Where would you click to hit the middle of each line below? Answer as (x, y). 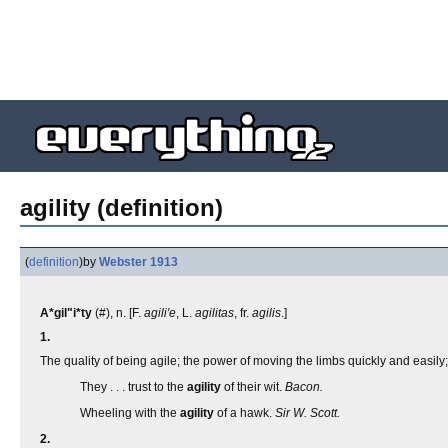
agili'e (160, 313)
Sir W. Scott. (307, 413)
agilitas (214, 313)
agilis (266, 313)
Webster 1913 (138, 262)
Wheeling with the (130, 413)
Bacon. (304, 387)
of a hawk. (244, 413)
